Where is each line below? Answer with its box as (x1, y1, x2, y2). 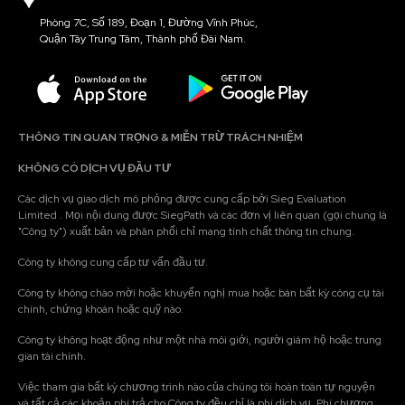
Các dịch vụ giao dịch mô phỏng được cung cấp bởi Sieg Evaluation (18, 191, 346, 206)
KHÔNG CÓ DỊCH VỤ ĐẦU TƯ (18, 160, 171, 175)
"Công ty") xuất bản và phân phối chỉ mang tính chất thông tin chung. (18, 223, 354, 239)
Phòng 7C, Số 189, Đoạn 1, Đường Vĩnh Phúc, (40, 15, 258, 31)
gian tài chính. (18, 348, 86, 363)
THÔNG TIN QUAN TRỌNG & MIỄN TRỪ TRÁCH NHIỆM (18, 129, 303, 145)
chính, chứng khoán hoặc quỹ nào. (18, 301, 184, 316)
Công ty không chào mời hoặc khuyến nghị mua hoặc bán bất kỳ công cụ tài (18, 285, 384, 300)
